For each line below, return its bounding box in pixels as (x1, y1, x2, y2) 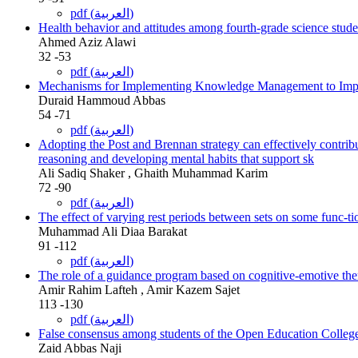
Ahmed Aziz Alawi (38, 34, 136, 49)
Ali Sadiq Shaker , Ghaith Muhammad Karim (38, 165, 268, 180)
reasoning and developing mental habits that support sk (38, 151, 314, 165)
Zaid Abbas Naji (38, 340, 121, 355)
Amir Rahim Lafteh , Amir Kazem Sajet (38, 282, 240, 296)
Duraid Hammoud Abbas (38, 93, 165, 107)
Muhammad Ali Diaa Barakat (38, 224, 187, 238)
